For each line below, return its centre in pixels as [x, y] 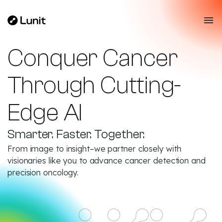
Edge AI [45, 112]
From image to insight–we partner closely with [94, 149]
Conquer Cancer [93, 58]
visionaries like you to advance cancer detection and [107, 161]
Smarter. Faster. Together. [76, 134]
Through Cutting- [94, 85]
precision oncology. [43, 172]
